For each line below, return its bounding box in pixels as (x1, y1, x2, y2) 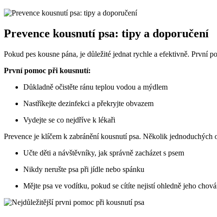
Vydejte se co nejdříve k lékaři (23, 115, 115, 124)
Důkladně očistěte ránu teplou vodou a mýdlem (23, 82, 168, 91)
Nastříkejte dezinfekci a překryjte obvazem (23, 99, 154, 108)
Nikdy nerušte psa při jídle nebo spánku (23, 165, 144, 173)
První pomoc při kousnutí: (4, 66, 91, 75)
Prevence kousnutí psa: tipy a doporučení (4, 27, 209, 40)
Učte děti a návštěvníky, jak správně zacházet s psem (23, 148, 184, 157)
